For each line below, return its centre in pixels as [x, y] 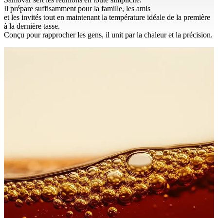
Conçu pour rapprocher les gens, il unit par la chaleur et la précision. [108, 35]
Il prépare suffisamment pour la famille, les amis [77, 8]
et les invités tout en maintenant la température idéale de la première [107, 17]
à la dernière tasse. [32, 26]
